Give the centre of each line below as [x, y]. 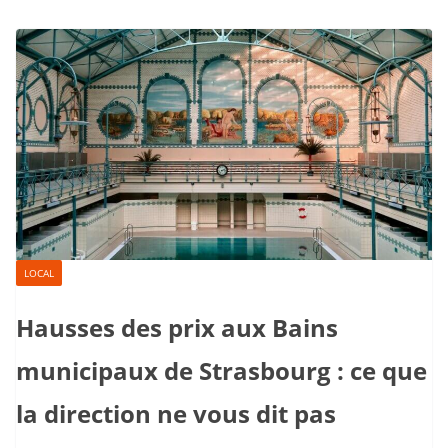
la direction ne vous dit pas [176, 414]
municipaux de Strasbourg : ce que [221, 371]
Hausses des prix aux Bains [177, 328]
